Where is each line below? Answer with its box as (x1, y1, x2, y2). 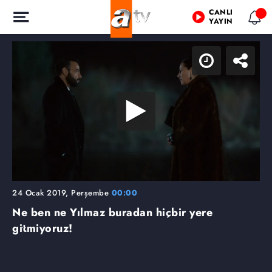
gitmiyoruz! (12, 220, 73, 236)
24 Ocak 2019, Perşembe (12, 186, 112, 199)
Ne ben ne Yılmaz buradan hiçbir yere (12, 204, 212, 220)
